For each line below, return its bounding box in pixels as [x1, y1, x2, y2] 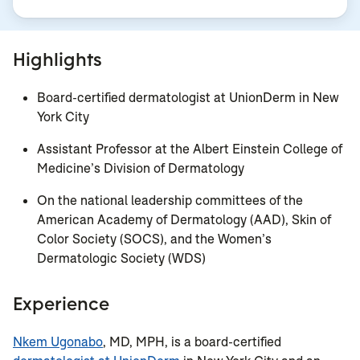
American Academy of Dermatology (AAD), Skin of [37, 211, 331, 229]
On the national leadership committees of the [37, 192, 303, 210]
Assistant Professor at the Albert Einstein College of [37, 141, 342, 158]
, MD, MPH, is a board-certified [103, 333, 281, 351]
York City [37, 108, 89, 126]
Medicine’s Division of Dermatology [37, 160, 244, 178]
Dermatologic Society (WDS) [37, 250, 206, 268]
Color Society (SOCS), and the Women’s [37, 231, 272, 248]
